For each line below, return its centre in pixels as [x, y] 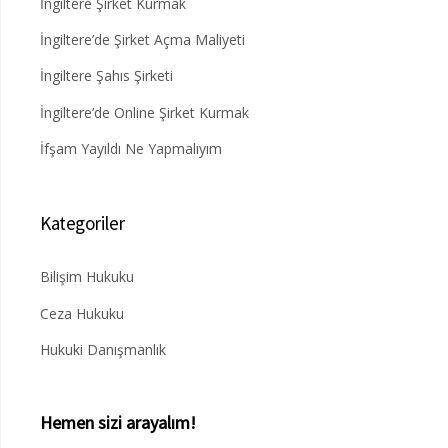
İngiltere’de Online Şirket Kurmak [144, 112]
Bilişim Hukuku [87, 277]
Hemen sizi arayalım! [118, 422]
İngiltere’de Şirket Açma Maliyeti [142, 39]
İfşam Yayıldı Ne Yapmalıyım [131, 148]
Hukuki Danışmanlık [103, 349]
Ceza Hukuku [82, 313]
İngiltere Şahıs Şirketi [106, 76]
